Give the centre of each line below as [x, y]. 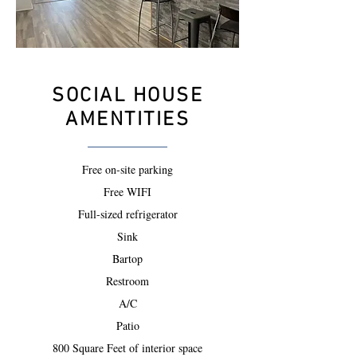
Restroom [127, 281]
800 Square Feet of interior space [127, 348]
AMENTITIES [127, 120]
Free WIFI [127, 192]
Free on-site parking [127, 169]
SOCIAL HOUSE [127, 96]
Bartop [127, 259]
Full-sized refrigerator [127, 214]
